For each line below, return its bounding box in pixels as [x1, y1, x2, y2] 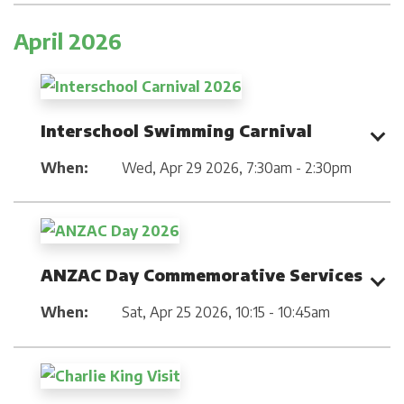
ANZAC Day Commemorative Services [41, 264, 363, 286]
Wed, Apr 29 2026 [122, 158, 239, 177]
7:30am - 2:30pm [246, 158, 352, 177]
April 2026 [14, 26, 122, 54]
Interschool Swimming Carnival [41, 119, 312, 141]
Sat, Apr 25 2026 [122, 303, 228, 322]
